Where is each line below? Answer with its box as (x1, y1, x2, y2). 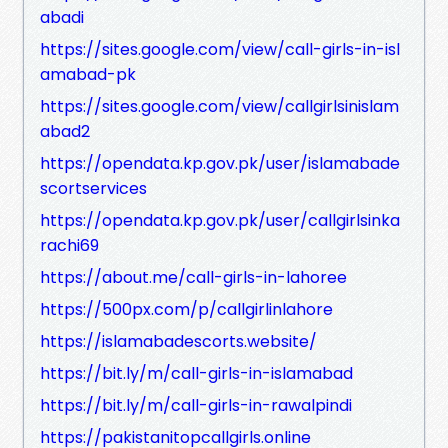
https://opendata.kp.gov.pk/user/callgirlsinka (40, 208, 400, 232)
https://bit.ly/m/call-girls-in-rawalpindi (40, 393, 352, 417)
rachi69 (40, 233, 99, 257)
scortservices (40, 176, 147, 200)
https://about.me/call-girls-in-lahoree (40, 265, 347, 289)
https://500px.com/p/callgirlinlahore (40, 297, 333, 321)
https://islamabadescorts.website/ (40, 329, 317, 353)
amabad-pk (40, 62, 136, 86)
